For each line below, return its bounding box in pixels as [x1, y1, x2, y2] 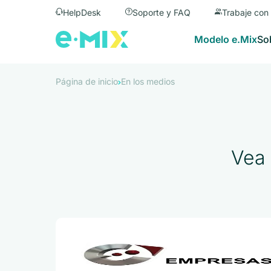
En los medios [120, 76, 175, 87]
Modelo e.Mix [194, 33, 258, 45]
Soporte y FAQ [132, 7, 191, 18]
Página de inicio [56, 76, 118, 87]
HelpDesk [63, 7, 102, 18]
